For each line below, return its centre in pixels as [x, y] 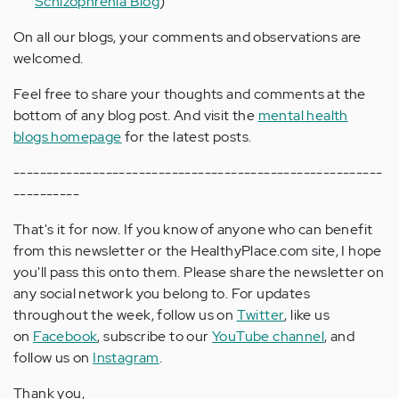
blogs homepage [68, 137]
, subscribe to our [155, 337]
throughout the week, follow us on [125, 315]
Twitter [261, 315]
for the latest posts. [187, 137]
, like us [307, 315]
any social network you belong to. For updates [162, 294]
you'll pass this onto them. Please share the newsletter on [199, 273]
